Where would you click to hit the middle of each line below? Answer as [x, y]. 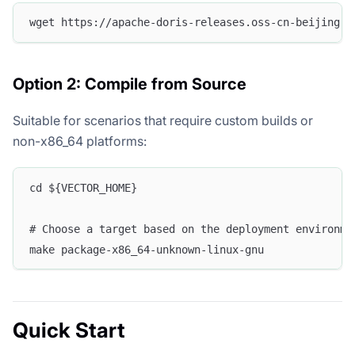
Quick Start [69, 330]
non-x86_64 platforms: [80, 141]
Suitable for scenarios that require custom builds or [163, 120]
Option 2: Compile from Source [130, 84]
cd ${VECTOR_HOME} [83, 187]
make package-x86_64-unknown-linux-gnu [147, 249]
